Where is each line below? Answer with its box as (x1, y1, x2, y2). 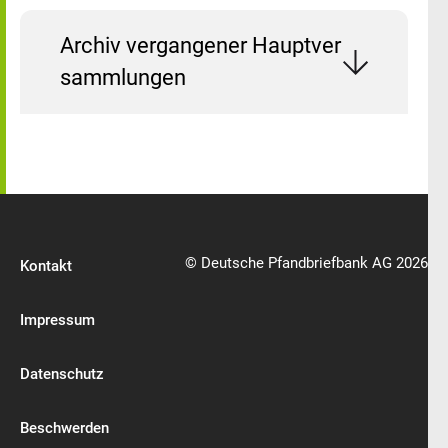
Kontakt (20, 257, 72, 275)
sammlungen (60, 65, 186, 90)
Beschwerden (20, 419, 109, 437)
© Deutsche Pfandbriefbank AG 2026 (185, 254, 428, 272)
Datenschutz (20, 365, 104, 383)
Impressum (20, 311, 95, 329)
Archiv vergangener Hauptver (60, 33, 341, 58)
